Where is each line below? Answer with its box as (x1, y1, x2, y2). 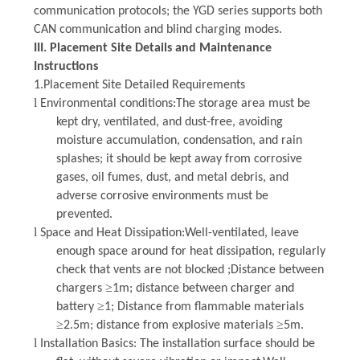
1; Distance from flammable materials (104, 300, 304, 313)
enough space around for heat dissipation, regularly (55, 244, 325, 258)
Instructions (33, 59, 98, 73)
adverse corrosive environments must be (55, 189, 268, 202)
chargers (55, 281, 105, 295)
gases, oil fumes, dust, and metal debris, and (55, 170, 288, 184)
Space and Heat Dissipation (39, 226, 182, 239)
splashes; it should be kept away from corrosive (55, 152, 302, 166)
